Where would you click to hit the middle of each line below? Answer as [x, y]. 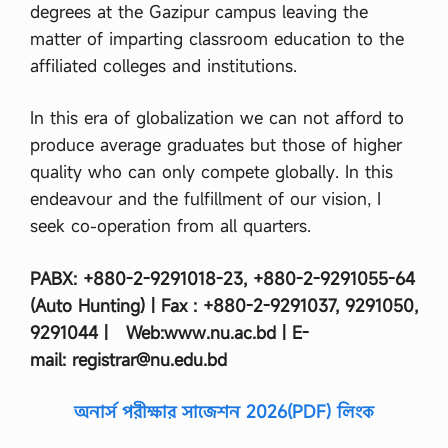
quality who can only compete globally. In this [211, 171]
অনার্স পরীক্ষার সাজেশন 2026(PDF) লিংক [224, 411]
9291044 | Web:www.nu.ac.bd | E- [169, 332]
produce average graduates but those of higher [216, 144]
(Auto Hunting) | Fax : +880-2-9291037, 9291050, [224, 305]
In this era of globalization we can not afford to [217, 117]
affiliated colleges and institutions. [163, 65]
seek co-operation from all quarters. [170, 225]
